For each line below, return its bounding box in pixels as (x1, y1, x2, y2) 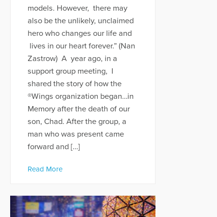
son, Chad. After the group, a (27, 116, 126, 126)
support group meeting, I (27, 66, 113, 76)
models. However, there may (27, 3, 127, 13)
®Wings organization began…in (27, 91, 134, 101)
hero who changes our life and (27, 28, 132, 38)
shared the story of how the (27, 78, 122, 89)
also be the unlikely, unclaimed (27, 15, 134, 26)
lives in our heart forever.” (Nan (27, 41, 135, 51)
